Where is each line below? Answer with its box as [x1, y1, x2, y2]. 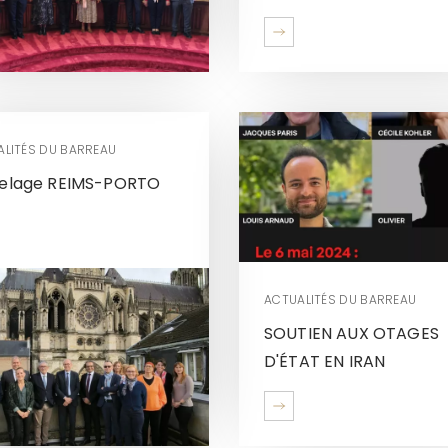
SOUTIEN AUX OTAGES [264, 321, 439, 345]
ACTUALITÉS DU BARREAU [264, 290, 417, 308]
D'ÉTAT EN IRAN [264, 349, 386, 373]
